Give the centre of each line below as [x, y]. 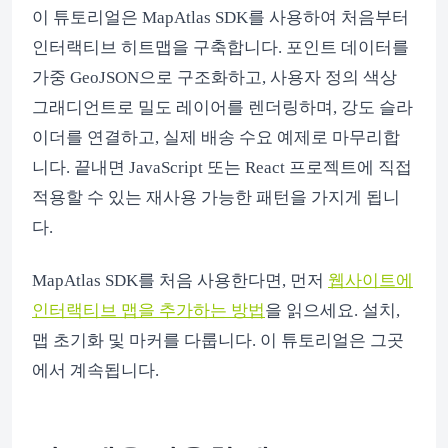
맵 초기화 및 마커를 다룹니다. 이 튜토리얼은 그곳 [218, 340]
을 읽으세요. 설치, [332, 310]
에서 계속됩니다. [95, 370]
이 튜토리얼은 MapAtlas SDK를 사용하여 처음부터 [220, 18]
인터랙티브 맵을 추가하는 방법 [148, 310]
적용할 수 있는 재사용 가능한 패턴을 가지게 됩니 [216, 198]
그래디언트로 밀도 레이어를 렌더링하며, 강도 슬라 [222, 108]
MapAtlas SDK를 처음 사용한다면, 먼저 [180, 280]
